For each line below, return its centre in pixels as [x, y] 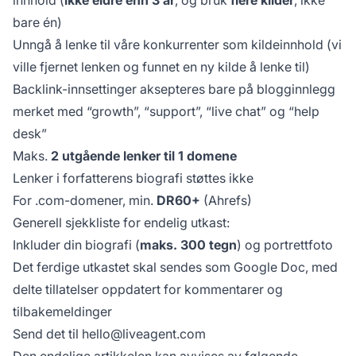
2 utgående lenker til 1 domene [144, 155]
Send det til [47, 333]
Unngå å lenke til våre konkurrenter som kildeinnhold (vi [177, 44]
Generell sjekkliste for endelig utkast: [121, 222]
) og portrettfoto [285, 244]
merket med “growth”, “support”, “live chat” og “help [166, 111]
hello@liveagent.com [144, 333]
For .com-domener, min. [85, 200]
